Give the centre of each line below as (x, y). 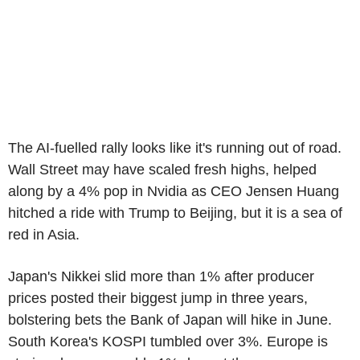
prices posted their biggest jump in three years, (158, 298)
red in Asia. (44, 234)
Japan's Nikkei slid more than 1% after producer (161, 276)
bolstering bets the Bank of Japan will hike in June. (170, 319)
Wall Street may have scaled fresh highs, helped (162, 169)
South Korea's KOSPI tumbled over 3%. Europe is (168, 341)
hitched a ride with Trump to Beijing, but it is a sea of (175, 213)
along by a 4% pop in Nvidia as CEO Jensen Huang (174, 191)
